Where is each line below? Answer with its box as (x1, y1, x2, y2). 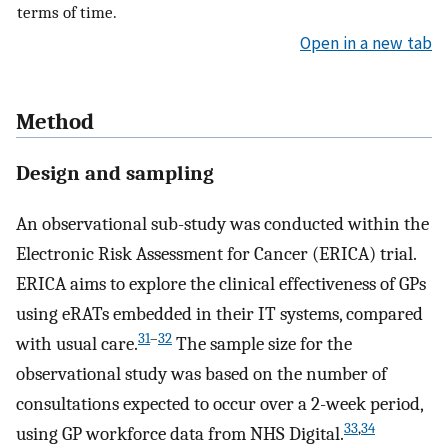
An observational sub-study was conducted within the (16, 213, 429, 236)
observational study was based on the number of (16, 363, 387, 386)
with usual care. (16, 333, 138, 356)
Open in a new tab (300, 32, 432, 55)
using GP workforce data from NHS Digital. (16, 423, 344, 446)
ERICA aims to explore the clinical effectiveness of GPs (16, 273, 426, 296)
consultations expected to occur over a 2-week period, (16, 393, 423, 416)
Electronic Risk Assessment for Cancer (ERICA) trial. (16, 243, 416, 266)
